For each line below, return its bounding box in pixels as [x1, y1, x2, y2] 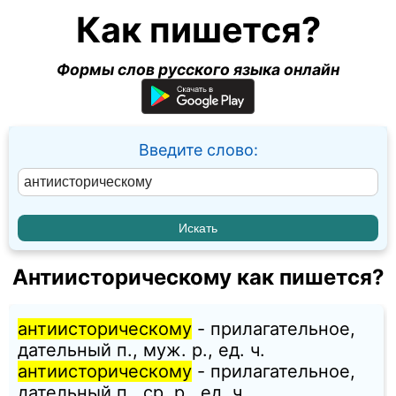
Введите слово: [138, 141, 258, 159]
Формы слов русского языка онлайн [57, 60, 339, 79]
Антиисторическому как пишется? [11, 264, 385, 291]
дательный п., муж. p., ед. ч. [18, 339, 265, 362]
